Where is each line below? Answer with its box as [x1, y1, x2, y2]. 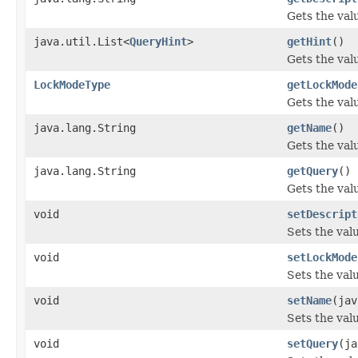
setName [287, 293, 332, 307]
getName [287, 121, 332, 134]
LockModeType [34, 78, 110, 91]
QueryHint [129, 34, 187, 48]
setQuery [287, 336, 338, 350]
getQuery [287, 164, 338, 177]
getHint [287, 34, 332, 48]
